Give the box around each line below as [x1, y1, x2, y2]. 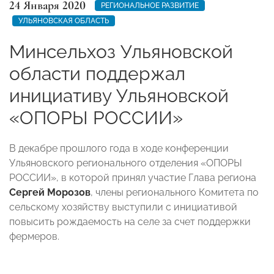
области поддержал [9, 62, 185, 84]
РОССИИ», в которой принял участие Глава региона [9, 171, 256, 183]
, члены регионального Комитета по [91, 186, 259, 198]
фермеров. [9, 230, 59, 242]
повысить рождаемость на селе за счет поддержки [9, 215, 251, 228]
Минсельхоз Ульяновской [9, 40, 233, 62]
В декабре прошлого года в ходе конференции [9, 142, 229, 154]
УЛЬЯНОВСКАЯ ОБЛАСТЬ [18, 16, 109, 25]
